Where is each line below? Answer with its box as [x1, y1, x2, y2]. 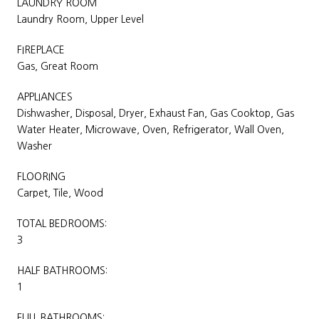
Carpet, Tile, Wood [17, 187, 103, 198]
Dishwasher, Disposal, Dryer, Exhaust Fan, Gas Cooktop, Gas [17, 108, 294, 118]
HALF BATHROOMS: [17, 265, 108, 276]
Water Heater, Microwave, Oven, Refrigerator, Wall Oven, [17, 124, 284, 135]
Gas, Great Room [17, 61, 98, 71]
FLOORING [17, 171, 66, 182]
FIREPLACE [17, 44, 65, 55]
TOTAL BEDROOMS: [17, 218, 107, 229]
